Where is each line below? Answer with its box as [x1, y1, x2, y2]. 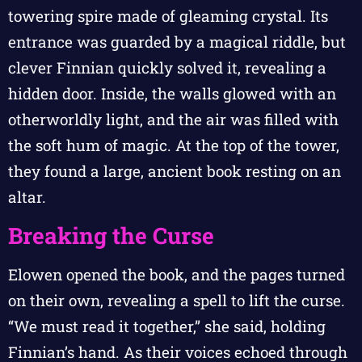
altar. [8, 187, 46, 208]
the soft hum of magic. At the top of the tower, [8, 135, 339, 156]
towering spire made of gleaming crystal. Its [8, 6, 328, 27]
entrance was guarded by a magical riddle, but [8, 32, 346, 53]
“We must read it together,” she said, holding [8, 315, 326, 336]
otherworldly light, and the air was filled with [8, 109, 339, 130]
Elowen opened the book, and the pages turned [8, 263, 345, 284]
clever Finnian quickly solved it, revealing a [8, 57, 326, 78]
